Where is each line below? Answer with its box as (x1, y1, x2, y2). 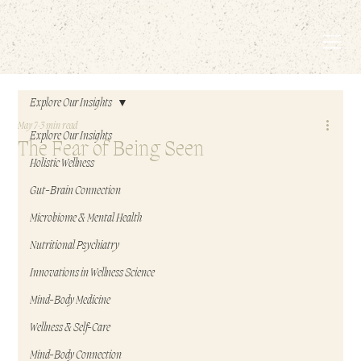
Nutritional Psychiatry (30, 239, 120, 252)
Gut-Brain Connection (30, 185, 122, 197)
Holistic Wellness (30, 157, 95, 170)
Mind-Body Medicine (30, 294, 111, 307)
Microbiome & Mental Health (30, 212, 143, 225)
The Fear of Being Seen (18, 138, 205, 162)
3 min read (40, 120, 79, 132)
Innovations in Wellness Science (30, 267, 156, 280)
